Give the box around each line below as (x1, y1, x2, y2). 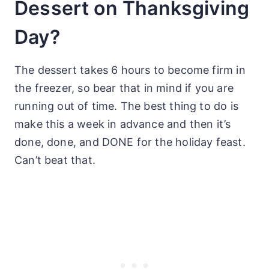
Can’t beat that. (14, 153, 95, 166)
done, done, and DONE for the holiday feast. (14, 135, 246, 148)
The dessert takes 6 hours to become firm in (14, 63, 246, 76)
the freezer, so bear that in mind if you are (14, 81, 234, 94)
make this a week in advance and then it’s (14, 117, 231, 130)
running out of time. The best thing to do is (14, 99, 238, 112)
